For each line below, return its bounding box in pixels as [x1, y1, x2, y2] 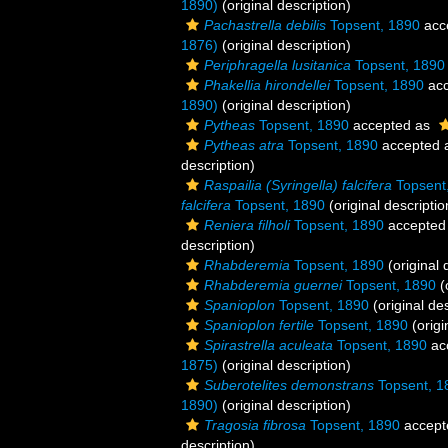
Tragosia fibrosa [204, 417, 306, 433]
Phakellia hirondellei [204, 77, 330, 93]
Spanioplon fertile [204, 317, 314, 333]
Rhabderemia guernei [204, 277, 342, 293]
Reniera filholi [204, 217, 290, 233]
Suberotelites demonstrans [204, 377, 374, 393]
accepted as [349, 117, 434, 133]
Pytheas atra [204, 137, 284, 153]
